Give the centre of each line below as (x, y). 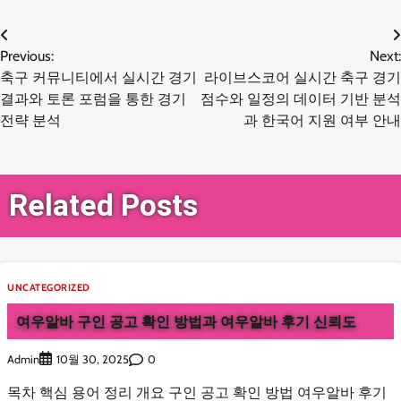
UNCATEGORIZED (49, 287)
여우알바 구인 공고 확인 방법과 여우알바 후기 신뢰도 (186, 322)
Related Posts (103, 205)
